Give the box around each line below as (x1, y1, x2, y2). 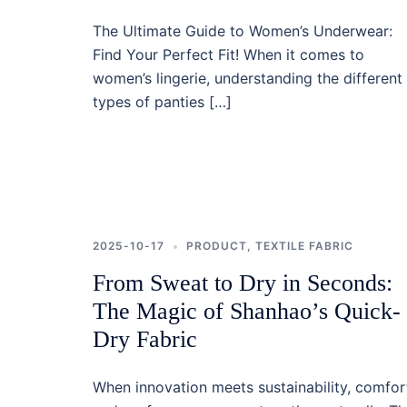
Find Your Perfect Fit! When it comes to (93, 45, 364, 64)
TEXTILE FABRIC (255, 239, 353, 253)
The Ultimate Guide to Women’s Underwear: (93, 22, 392, 40)
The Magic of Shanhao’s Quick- (93, 298, 401, 324)
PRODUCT (186, 239, 247, 253)
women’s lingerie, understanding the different (93, 69, 402, 87)
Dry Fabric (93, 326, 197, 352)
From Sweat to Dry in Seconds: (93, 270, 392, 296)
